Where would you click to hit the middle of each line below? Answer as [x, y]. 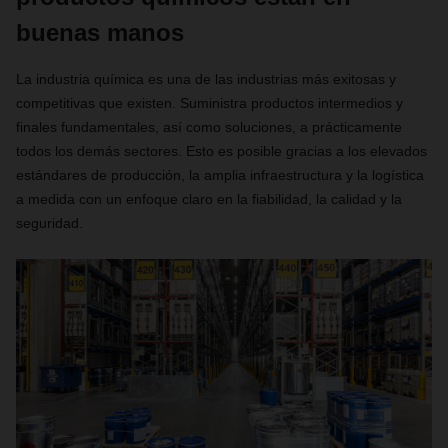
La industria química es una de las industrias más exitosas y [206, 79]
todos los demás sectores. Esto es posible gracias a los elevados [221, 151]
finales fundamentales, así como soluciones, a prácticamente [209, 127]
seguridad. [49, 223]
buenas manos [100, 32]
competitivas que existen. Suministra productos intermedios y [209, 103]
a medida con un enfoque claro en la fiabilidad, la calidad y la [209, 199]
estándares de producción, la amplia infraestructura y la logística [220, 175]
